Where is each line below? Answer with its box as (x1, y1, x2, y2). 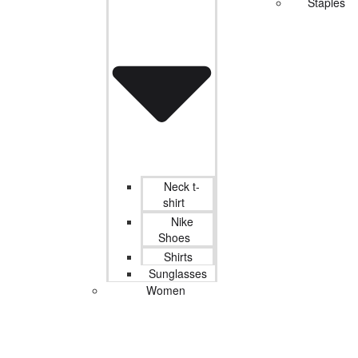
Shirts (163, 248, 193, 265)
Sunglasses (149, 265, 207, 281)
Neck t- (164, 177, 200, 194)
